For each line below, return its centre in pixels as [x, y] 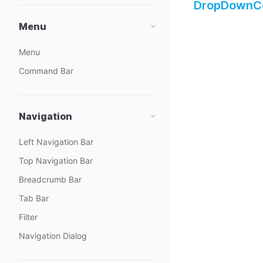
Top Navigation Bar [56, 161]
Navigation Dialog [53, 236]
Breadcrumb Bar [50, 179]
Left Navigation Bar [56, 142]
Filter [28, 217]
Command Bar [46, 71]
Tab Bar [34, 198]
